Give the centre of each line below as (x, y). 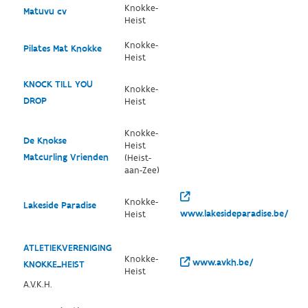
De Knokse (45, 141)
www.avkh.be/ (221, 263)
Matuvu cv (45, 12)
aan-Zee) (142, 170)
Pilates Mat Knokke (62, 49)
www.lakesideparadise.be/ (234, 214)
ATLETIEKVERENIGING (67, 248)
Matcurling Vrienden (66, 157)
